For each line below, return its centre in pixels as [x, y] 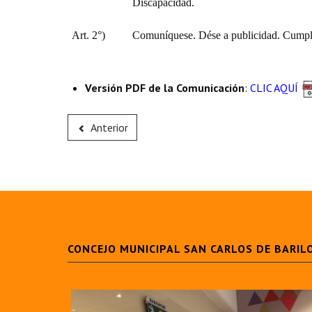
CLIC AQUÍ [274, 88]
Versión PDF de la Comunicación [165, 88]
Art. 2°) [88, 35]
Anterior [109, 127]
